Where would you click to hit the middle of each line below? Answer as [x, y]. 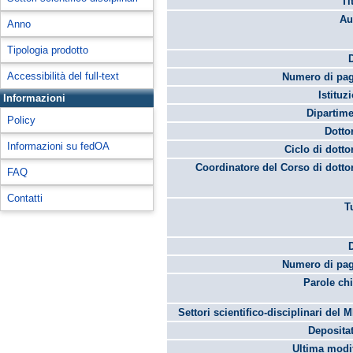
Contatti [25, 198]
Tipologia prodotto [48, 50]
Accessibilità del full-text [63, 76]
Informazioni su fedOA [58, 146]
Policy [21, 120]
